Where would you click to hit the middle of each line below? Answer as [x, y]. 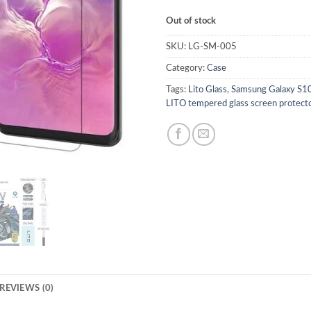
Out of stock [191, 21]
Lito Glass [208, 90]
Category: [186, 68]
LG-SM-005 [212, 47]
